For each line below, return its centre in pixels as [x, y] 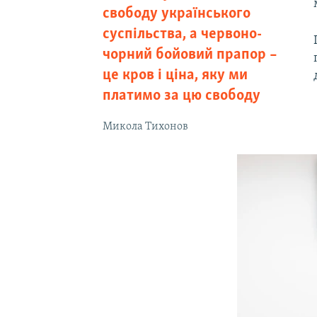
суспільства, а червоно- [182, 35]
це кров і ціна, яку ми [175, 76]
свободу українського [176, 14]
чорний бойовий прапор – [190, 55]
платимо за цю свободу [181, 96]
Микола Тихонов [145, 127]
